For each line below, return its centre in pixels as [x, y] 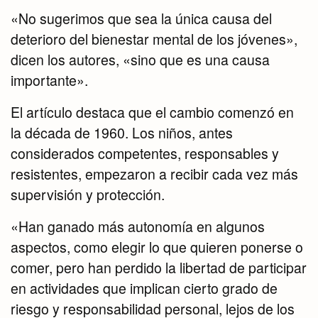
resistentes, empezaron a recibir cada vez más [154, 174]
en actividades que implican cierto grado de [144, 289]
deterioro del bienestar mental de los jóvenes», [154, 39]
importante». [49, 81]
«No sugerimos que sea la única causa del [141, 19]
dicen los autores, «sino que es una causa [140, 60]
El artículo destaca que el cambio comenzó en [152, 113]
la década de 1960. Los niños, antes [122, 133]
